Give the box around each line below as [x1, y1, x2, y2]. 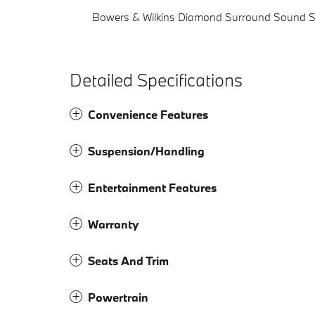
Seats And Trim [88, 253, 169, 269]
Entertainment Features [88, 180, 217, 195]
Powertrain [88, 290, 148, 305]
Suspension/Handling [88, 143, 205, 159]
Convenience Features [88, 107, 208, 122]
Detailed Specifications [70, 68, 243, 92]
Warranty [88, 217, 139, 232]
